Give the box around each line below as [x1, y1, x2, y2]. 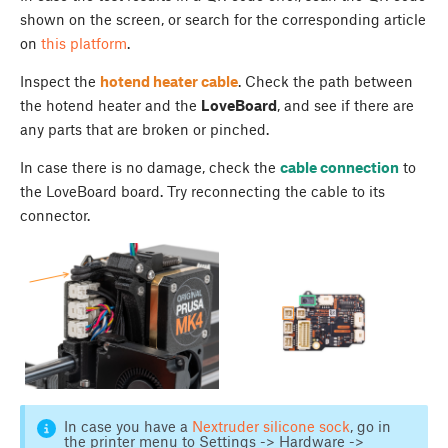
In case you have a [63, 417, 192, 436]
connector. [20, 206, 90, 225]
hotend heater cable [100, 72, 238, 91]
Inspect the [20, 72, 100, 91]
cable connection [280, 158, 399, 177]
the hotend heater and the [20, 96, 201, 115]
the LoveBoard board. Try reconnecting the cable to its [20, 182, 385, 201]
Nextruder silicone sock [191, 417, 350, 436]
